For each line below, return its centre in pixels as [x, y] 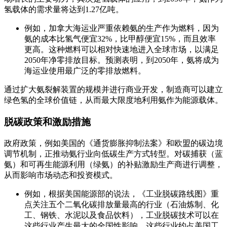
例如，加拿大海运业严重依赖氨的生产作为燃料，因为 [122, 28]
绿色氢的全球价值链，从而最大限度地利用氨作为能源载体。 [113, 100]
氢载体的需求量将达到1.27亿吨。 [64, 10]
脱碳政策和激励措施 [47, 122]
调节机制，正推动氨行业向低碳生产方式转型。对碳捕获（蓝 [113, 154]
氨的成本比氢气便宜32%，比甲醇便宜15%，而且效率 [120, 39]
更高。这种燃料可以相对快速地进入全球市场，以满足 [122, 50]
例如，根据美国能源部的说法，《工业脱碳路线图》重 [122, 194]
